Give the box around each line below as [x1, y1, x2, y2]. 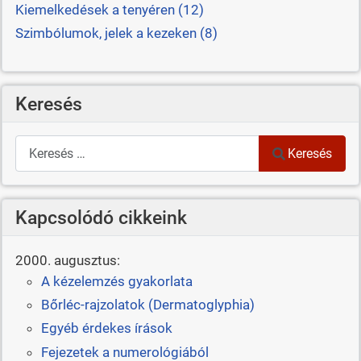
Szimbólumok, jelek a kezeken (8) [15, 25, 218, 42]
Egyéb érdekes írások [40, 320, 172, 337]
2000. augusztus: [15, 252, 120, 269]
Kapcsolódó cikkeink [15, 206, 187, 230]
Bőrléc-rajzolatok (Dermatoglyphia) [40, 297, 255, 313]
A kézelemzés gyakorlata [40, 272, 193, 289]
